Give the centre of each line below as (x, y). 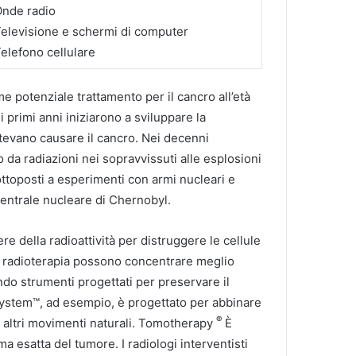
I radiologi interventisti (185, 344)
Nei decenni (175, 138)
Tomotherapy (177, 323)
